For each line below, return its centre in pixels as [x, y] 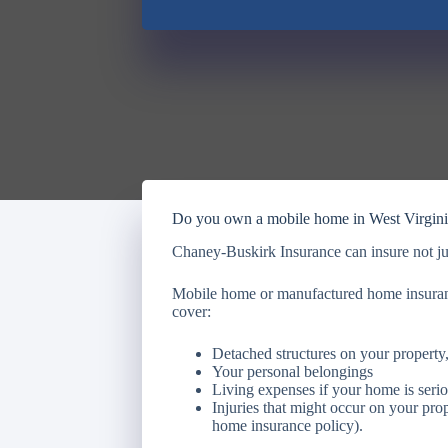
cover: [191, 311]
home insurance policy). [287, 425]
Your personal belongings [292, 371]
